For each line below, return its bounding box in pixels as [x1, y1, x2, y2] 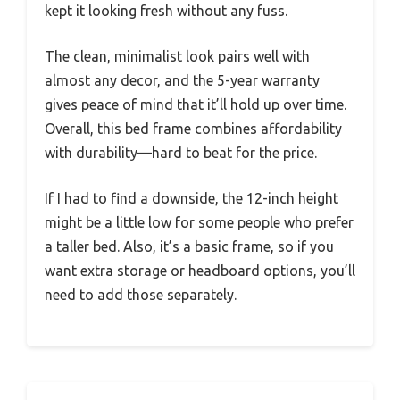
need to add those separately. [45, 286, 237, 303]
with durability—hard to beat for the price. [45, 144, 317, 161]
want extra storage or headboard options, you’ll [45, 262, 355, 279]
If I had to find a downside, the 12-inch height [45, 189, 338, 206]
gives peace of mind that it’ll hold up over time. [45, 96, 346, 112]
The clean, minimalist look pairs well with [45, 47, 310, 64]
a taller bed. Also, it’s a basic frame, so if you [45, 237, 334, 254]
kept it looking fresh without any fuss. [45, 2, 287, 19]
